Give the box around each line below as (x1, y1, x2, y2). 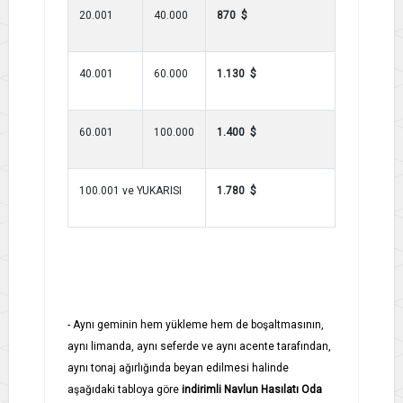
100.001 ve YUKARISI (79, 184, 182, 197)
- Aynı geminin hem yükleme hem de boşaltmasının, (67, 318, 324, 331)
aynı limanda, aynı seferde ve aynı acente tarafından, (67, 339, 331, 353)
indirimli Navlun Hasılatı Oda (182, 382, 322, 396)
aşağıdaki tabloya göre (67, 382, 179, 396)
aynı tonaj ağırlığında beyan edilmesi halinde (67, 361, 289, 374)
